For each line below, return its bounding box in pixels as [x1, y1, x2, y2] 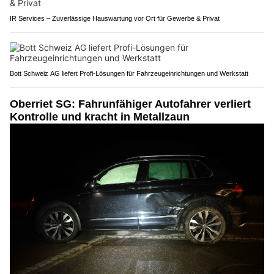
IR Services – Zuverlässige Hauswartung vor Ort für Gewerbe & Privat [10, 14, 220, 22]
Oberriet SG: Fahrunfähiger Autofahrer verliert [10, 97, 251, 110]
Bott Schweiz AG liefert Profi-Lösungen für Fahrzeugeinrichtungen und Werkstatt [10, 69, 248, 77]
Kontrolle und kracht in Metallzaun [10, 110, 190, 123]
